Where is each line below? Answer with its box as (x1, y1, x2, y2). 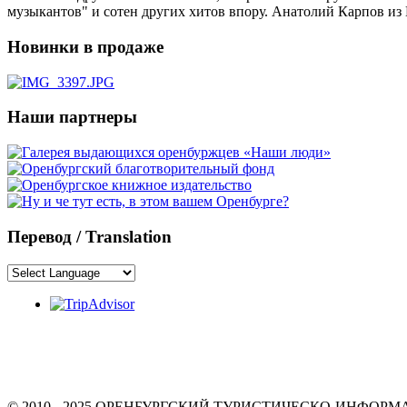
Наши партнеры (7, 107, 137, 127)
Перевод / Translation (7, 226, 172, 246)
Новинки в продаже (7, 36, 164, 56)
